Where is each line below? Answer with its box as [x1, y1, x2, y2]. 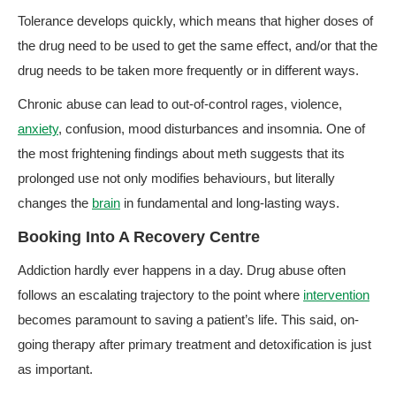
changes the [18, 195, 92, 210]
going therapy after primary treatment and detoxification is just [18, 337, 371, 352]
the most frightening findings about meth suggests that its [18, 146, 345, 161]
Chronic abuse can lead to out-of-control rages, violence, [18, 96, 342, 111]
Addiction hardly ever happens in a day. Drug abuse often [18, 263, 346, 278]
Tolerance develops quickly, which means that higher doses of [18, 13, 373, 28]
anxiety [18, 121, 58, 136]
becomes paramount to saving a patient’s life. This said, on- [18, 312, 359, 327]
